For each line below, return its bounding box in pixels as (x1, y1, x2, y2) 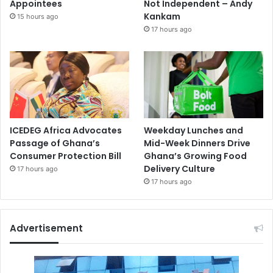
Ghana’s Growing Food (144, 150, 247, 163)
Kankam (144, 10, 181, 23)
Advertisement (10, 222, 83, 235)
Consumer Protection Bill (10, 150, 121, 163)
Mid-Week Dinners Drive (144, 137, 251, 150)
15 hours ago (17, 12, 58, 21)
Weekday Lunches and (144, 124, 244, 137)
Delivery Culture (144, 163, 216, 175)
